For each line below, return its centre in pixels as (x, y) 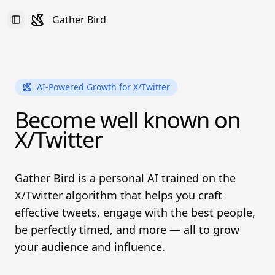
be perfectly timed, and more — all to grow (127, 230)
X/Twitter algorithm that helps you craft (118, 195)
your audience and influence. (90, 247)
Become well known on (128, 120)
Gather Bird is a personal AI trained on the (125, 178)
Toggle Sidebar (46, 25)
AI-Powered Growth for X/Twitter (103, 87)
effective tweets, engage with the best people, (135, 212)
